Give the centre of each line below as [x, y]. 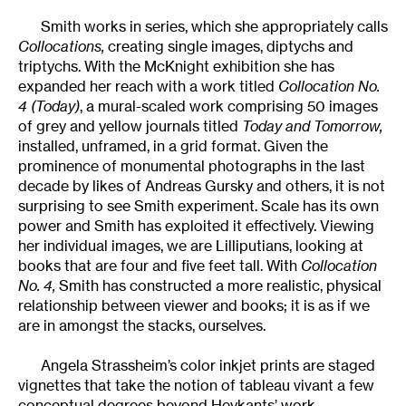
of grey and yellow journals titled [130, 126]
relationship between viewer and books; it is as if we [194, 305]
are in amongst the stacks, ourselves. [142, 325]
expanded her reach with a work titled [148, 86]
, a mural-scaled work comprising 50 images [229, 106]
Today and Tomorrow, [312, 126]
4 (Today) [49, 106]
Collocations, [63, 46]
